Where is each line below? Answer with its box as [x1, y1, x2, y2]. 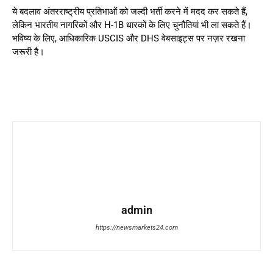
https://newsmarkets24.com [95, 224, 178, 232]
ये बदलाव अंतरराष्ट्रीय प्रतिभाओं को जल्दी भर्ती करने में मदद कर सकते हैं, [12, 6, 247, 18]
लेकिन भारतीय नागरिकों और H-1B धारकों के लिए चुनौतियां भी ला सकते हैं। [12, 19, 252, 31]
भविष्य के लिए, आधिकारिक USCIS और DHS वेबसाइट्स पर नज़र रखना [12, 33, 245, 44]
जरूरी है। [12, 46, 44, 58]
